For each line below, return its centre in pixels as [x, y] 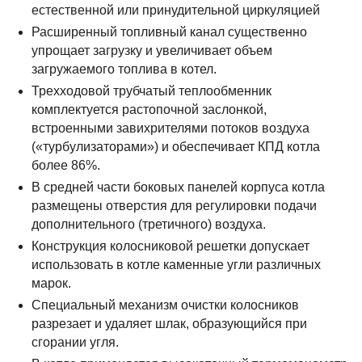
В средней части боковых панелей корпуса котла [179, 187]
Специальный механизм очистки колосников [166, 305]
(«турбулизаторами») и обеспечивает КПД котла [176, 147]
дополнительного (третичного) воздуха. [149, 224]
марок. [52, 283]
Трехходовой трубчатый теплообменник [152, 91]
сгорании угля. [76, 342]
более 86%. [66, 165]
